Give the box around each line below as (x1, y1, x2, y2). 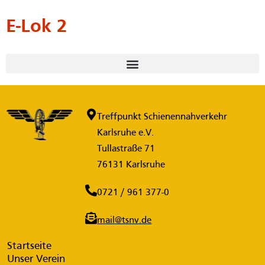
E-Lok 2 (6, 18, 67, 37)
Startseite (7, 241, 51, 252)
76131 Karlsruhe (97, 160, 166, 170)
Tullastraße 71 (97, 144, 156, 154)
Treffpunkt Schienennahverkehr (97, 112, 228, 122)
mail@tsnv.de (97, 216, 152, 226)
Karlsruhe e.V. (97, 128, 154, 138)
